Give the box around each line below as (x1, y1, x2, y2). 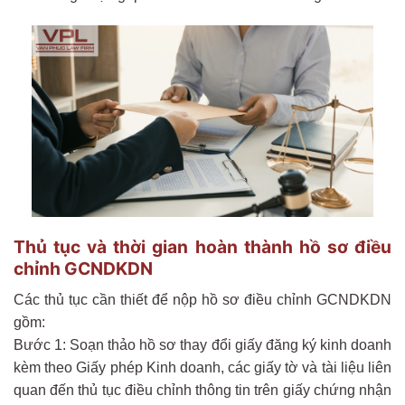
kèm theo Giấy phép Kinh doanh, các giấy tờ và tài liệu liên (14, 359, 391, 375)
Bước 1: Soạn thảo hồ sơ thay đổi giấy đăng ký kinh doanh (14, 336, 391, 353)
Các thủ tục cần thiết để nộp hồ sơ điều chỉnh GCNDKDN (14, 291, 391, 307)
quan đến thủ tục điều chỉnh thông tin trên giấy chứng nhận (14, 381, 391, 398)
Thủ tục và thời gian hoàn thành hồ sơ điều (14, 236, 391, 259)
